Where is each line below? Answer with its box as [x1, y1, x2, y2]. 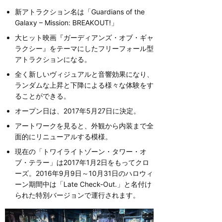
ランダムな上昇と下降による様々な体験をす [15, 81, 154, 90]
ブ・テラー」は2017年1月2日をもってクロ [15, 158, 149, 167]
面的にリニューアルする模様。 [15, 132, 112, 141]
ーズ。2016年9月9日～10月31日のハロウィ [15, 169, 153, 178]
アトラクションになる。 [15, 55, 91, 64]
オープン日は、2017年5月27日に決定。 [15, 107, 140, 115]
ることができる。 [15, 92, 70, 101]
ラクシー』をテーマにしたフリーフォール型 [15, 44, 154, 53]
